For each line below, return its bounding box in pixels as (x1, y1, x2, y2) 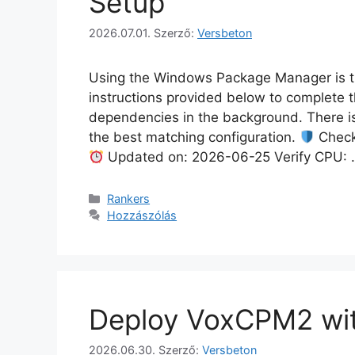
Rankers (107, 192, 151, 206)
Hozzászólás (107, 208, 177, 223)
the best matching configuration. (89, 129, 300, 146)
